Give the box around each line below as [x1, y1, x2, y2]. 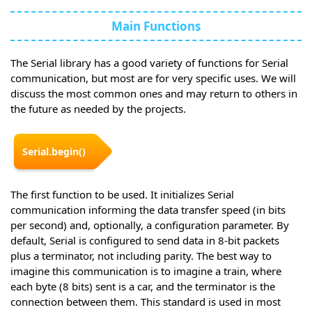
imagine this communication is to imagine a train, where [10, 264, 281, 279]
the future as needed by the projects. [10, 102, 186, 116]
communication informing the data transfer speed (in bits [10, 203, 286, 217]
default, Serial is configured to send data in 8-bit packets [10, 233, 279, 248]
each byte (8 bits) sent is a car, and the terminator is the [10, 279, 275, 294]
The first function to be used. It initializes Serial [10, 187, 234, 202]
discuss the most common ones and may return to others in [10, 86, 297, 101]
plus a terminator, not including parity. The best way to [10, 249, 272, 263]
